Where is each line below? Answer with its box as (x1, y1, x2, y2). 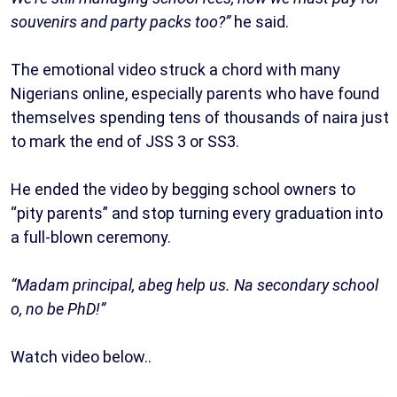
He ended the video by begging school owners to (11, 179, 355, 198)
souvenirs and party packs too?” (11, 12, 230, 31)
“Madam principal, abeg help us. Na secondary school (11, 275, 378, 294)
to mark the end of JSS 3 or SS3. (11, 131, 239, 151)
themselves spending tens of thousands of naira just (11, 107, 389, 127)
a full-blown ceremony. (11, 227, 171, 246)
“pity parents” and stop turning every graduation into (11, 203, 383, 222)
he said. (230, 12, 289, 31)
